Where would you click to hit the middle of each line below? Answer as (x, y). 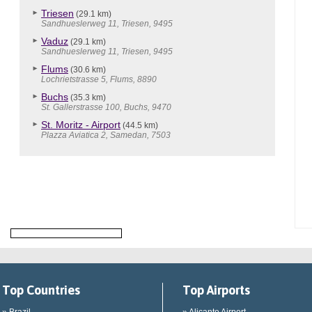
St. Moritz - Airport (81, 125)
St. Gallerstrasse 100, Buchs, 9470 (106, 107)
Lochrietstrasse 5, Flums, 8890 (99, 79)
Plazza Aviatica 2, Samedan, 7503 (106, 135)
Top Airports (216, 290)
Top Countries (41, 290)
